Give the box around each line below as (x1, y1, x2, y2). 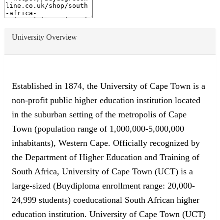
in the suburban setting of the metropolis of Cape (12, 109, 187, 119)
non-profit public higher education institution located (12, 95, 200, 105)
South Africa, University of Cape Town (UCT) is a (12, 166, 193, 176)
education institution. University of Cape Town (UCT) (12, 209, 206, 219)
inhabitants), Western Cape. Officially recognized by (12, 137, 200, 148)
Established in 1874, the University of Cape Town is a (12, 81, 205, 91)
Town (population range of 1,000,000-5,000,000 (12, 123, 184, 134)
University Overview (12, 33, 77, 42)
